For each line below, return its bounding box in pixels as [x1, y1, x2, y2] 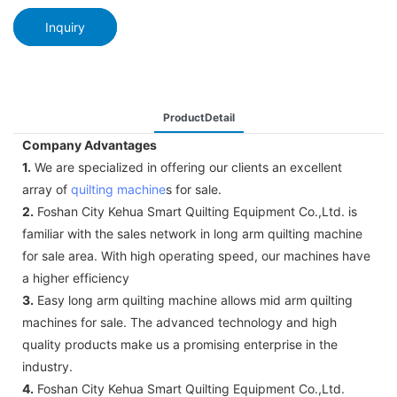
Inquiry [45, 19, 85, 35]
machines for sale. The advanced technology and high [22, 314, 337, 330]
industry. [22, 358, 73, 374]
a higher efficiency [22, 269, 129, 285]
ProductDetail [162, 110, 235, 124]
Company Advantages [22, 136, 157, 152]
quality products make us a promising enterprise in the [22, 336, 338, 352]
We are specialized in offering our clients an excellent [31, 159, 342, 175]
